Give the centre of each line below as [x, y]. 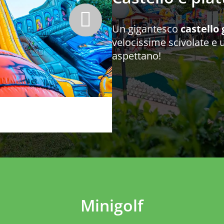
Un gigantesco [146, 29]
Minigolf [112, 205]
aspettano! [136, 56]
